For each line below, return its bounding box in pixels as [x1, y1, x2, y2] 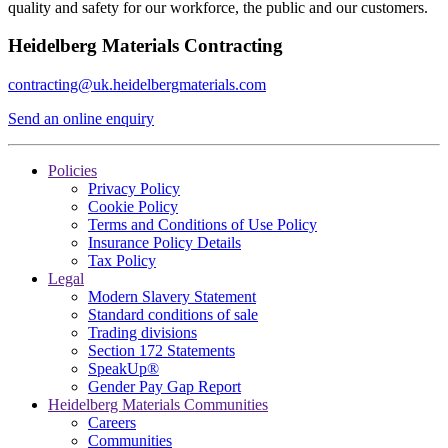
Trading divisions [88, 324, 197, 342]
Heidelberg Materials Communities [48, 396, 268, 414]
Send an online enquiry [8, 110, 154, 128]
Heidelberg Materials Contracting [8, 35, 283, 57]
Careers [88, 414, 136, 432]
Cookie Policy [88, 198, 178, 216]
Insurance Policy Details [88, 234, 241, 252]
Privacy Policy [88, 180, 180, 198]
